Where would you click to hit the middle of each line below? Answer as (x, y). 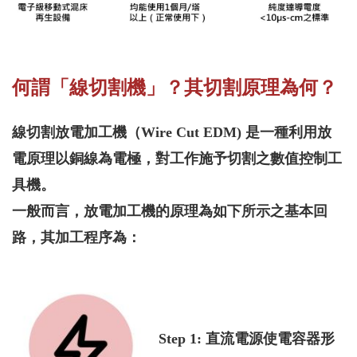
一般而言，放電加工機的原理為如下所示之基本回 (170, 212)
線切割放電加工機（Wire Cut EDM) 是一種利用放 (172, 133)
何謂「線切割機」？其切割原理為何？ (175, 87)
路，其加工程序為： (76, 238)
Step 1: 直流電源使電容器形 (247, 338)
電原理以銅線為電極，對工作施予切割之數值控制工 (177, 159)
